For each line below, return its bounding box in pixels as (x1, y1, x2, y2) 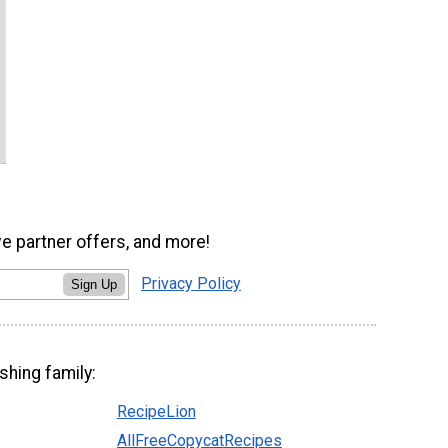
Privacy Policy (141, 273, 241, 293)
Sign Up (71, 276, 117, 292)
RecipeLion (116, 401, 196, 421)
